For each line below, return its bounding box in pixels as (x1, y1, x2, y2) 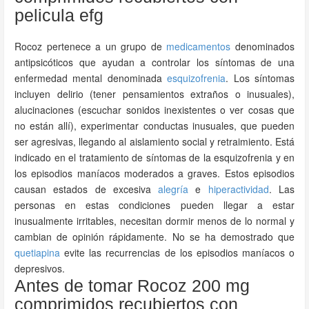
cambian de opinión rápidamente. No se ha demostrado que (14, 230, 295, 243)
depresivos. (14, 261, 65, 275)
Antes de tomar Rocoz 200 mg (14, 276, 250, 295)
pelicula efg (14, 6, 103, 25)
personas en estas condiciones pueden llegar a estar (14, 198, 295, 212)
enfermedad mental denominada (14, 71, 168, 85)
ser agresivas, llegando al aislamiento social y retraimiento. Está (14, 134, 295, 148)
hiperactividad (208, 182, 269, 196)
